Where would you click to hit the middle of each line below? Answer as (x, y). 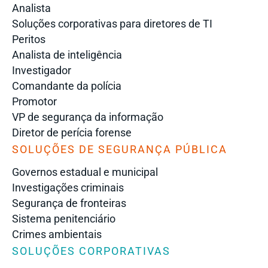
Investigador (42, 70)
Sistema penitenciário (64, 219)
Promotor (34, 101)
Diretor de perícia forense (72, 133)
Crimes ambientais (57, 234)
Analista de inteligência (67, 55)
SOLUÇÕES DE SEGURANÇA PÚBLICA (120, 149)
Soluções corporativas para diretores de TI (112, 24)
